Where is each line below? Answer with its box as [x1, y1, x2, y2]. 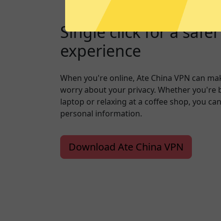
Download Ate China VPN [69, 140, 184, 153]
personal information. [60, 108, 142, 119]
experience [60, 39, 141, 61]
